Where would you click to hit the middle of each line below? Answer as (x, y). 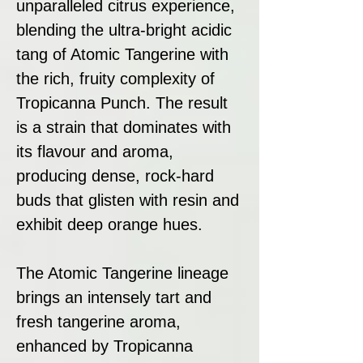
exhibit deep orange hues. (109, 224)
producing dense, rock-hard (115, 175)
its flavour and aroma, (95, 151)
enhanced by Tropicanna (105, 346)
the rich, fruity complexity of (115, 78)
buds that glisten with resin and (128, 200)
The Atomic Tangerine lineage (122, 273)
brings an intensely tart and (114, 297)
